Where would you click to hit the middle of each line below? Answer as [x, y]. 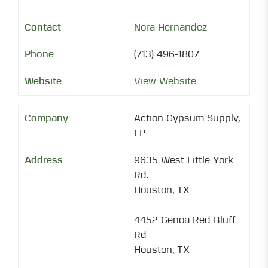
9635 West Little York [184, 160]
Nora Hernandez [170, 28]
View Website [165, 81]
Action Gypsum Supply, [187, 118]
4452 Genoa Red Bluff [185, 220]
